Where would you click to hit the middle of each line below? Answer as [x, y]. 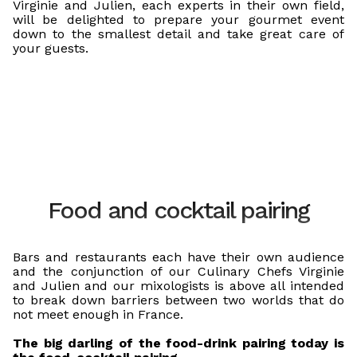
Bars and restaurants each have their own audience [178, 257]
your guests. [51, 48]
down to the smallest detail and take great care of [178, 34]
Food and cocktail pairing [178, 210]
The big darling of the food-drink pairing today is [178, 343]
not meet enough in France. [98, 314]
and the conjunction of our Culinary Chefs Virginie [178, 271]
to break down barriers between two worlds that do [178, 300]
